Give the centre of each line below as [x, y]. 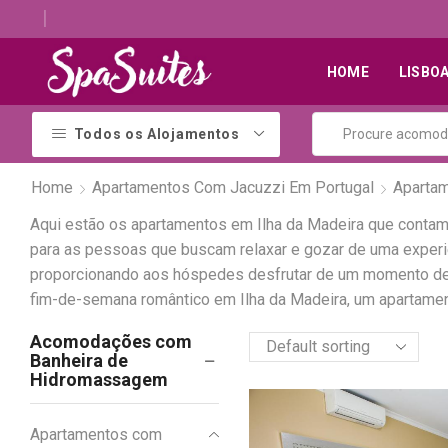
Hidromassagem [99, 380]
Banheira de [79, 361]
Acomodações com [111, 342]
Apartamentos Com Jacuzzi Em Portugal [233, 187]
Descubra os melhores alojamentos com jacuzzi [259, 19]
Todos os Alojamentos [156, 134]
